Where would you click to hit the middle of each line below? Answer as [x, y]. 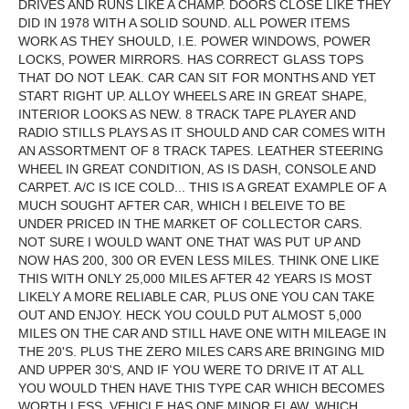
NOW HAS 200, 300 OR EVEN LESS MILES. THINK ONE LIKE [199, 260]
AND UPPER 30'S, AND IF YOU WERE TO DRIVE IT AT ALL [191, 370]
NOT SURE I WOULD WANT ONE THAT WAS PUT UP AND [189, 242]
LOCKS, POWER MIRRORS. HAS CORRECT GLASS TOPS [191, 59]
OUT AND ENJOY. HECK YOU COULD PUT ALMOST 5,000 [190, 315]
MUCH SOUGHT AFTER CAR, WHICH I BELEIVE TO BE [182, 205]
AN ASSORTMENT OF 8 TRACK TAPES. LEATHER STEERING [201, 151]
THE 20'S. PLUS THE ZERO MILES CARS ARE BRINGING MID [201, 351]
